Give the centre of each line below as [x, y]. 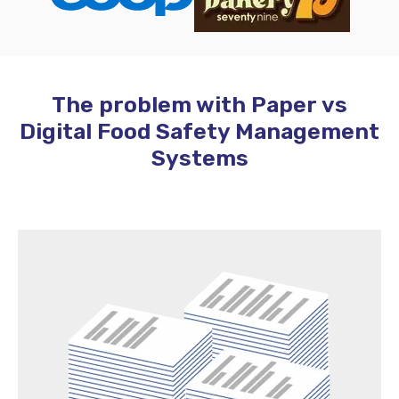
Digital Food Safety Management [199, 132]
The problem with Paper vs [199, 105]
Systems [199, 159]
